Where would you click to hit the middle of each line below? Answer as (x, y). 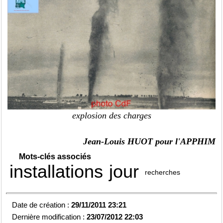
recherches (163, 172)
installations (56, 171)
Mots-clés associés (55, 156)
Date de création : (42, 205)
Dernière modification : (50, 217)
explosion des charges (111, 115)
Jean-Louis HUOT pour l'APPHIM (149, 141)
